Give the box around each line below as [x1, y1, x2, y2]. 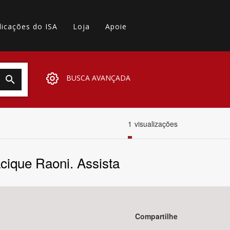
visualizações [135, 118, 178, 129]
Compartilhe [135, 210, 178, 221]
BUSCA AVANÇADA [66, 73, 130, 83]
